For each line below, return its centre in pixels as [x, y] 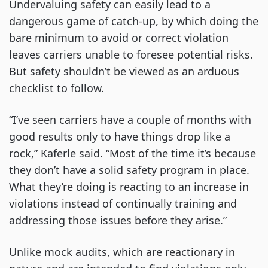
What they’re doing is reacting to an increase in [129, 187]
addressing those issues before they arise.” [119, 220]
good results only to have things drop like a [120, 137]
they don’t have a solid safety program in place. [129, 170]
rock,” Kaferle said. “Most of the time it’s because [133, 153]
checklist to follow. [58, 88]
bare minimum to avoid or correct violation [119, 38]
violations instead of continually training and [123, 204]
